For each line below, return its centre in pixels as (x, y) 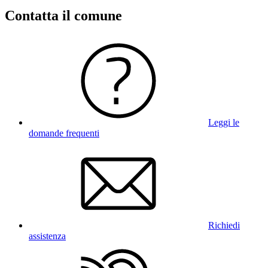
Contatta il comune (63, 15)
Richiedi (224, 225)
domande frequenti (64, 133)
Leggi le (224, 122)
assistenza (47, 236)
